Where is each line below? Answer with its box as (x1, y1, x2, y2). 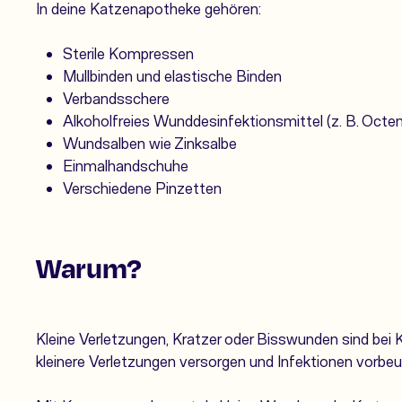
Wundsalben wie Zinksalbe (63, 133, 237, 152)
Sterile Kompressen (63, 43, 194, 62)
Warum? (36, 247, 142, 287)
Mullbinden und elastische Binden (63, 66, 282, 84)
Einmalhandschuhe (63, 155, 188, 174)
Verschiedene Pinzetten (63, 178, 222, 197)
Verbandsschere (63, 88, 170, 107)
